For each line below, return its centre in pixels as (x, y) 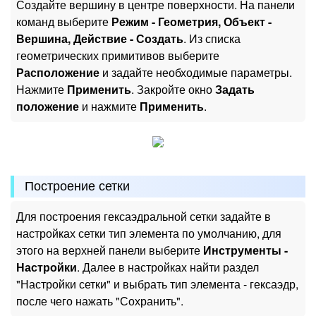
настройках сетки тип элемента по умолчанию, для (149, 233)
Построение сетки (77, 186)
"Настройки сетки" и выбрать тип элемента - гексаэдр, (157, 284)
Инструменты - (245, 250)
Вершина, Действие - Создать (100, 39)
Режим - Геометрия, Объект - (192, 22)
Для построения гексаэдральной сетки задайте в (144, 216)
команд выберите (64, 22)
